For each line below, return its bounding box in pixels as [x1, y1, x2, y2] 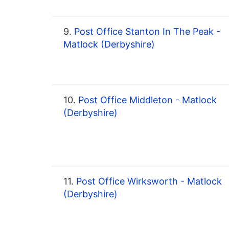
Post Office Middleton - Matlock [76, 95, 217, 106]
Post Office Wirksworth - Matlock [74, 176, 222, 187]
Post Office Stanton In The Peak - [72, 26, 220, 37]
